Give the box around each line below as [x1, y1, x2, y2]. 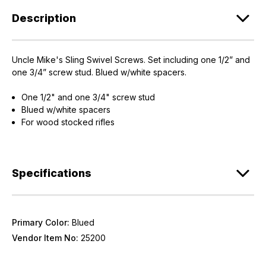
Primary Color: [12, 217, 69, 227]
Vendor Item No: [12, 232, 78, 243]
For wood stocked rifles [21, 116, 115, 127]
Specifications [12, 166, 91, 179]
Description [12, 11, 76, 24]
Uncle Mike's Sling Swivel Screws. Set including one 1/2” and [12, 54, 250, 65]
